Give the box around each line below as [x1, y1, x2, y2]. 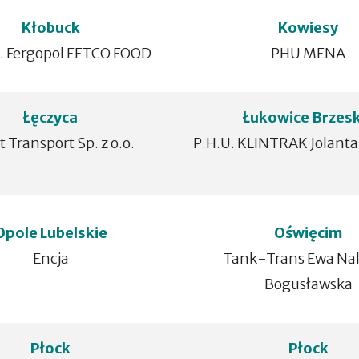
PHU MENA [271, 44, 346, 63]
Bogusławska [264, 275, 353, 293]
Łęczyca [23, 108, 79, 127]
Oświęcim [274, 224, 343, 242]
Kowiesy [278, 18, 339, 37]
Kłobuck [21, 18, 80, 37]
